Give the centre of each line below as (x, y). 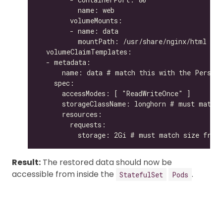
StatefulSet (141, 174)
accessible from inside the (64, 174)
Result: (26, 162)
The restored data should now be (106, 162)
